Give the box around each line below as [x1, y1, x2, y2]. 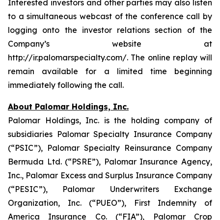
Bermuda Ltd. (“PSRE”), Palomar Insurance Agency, [8, 157, 212, 166]
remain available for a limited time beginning [8, 66, 212, 76]
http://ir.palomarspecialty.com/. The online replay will [8, 53, 212, 62]
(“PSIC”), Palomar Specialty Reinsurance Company [8, 143, 212, 153]
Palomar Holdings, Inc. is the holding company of [8, 115, 212, 125]
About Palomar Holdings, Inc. [8, 102, 129, 111]
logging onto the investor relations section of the [8, 25, 212, 35]
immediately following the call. [8, 80, 124, 90]
